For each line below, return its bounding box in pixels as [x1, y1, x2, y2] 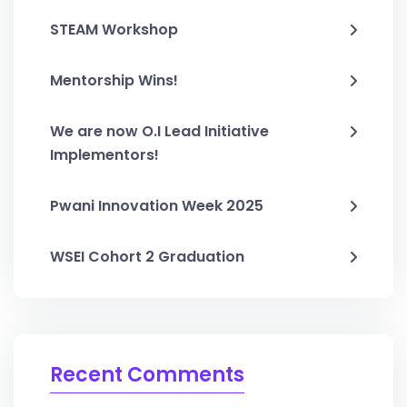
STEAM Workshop [50, 19, 178, 41]
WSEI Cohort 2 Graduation [50, 246, 244, 268]
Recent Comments [50, 361, 244, 390]
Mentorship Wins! [50, 70, 178, 92]
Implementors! [50, 144, 159, 166]
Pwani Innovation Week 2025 [50, 195, 263, 217]
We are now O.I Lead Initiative [50, 121, 269, 143]
